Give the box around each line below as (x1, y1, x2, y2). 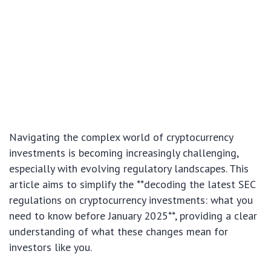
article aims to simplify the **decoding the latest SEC (9, 177, 255, 192)
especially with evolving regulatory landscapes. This (9, 162, 249, 176)
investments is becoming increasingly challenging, (9, 146, 238, 160)
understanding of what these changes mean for (9, 224, 228, 239)
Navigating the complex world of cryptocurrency (9, 130, 233, 145)
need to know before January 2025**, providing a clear (9, 209, 257, 223)
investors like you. (9, 240, 92, 255)
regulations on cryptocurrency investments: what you (9, 193, 253, 207)
